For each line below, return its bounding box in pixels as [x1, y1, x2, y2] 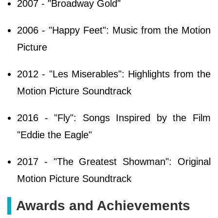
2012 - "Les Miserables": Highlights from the [17, 68, 211, 79]
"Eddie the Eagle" [17, 129, 92, 140]
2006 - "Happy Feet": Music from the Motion [17, 24, 211, 36]
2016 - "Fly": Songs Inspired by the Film [17, 112, 211, 123]
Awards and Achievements [16, 198, 190, 213]
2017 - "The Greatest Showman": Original [17, 156, 211, 167]
